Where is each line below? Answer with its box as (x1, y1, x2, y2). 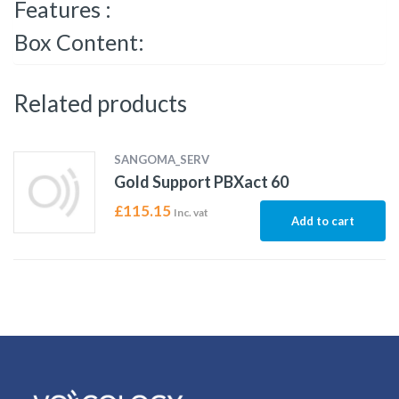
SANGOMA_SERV (113, 152, 209, 167)
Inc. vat (173, 206, 208, 220)
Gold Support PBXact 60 (113, 172, 289, 192)
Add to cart (291, 214, 354, 229)
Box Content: (14, 28, 144, 56)
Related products (13, 89, 187, 118)
